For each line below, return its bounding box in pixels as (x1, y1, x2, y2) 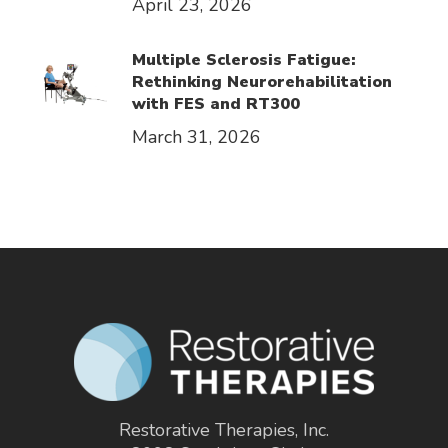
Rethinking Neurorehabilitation (131, 70, 392, 93)
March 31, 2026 (131, 124, 261, 149)
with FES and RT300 (131, 92, 300, 115)
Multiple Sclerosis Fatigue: (131, 48, 356, 71)
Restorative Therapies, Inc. (118, 417, 329, 442)
